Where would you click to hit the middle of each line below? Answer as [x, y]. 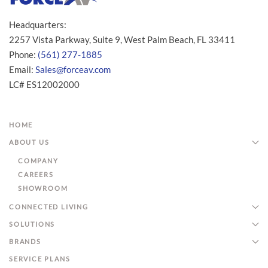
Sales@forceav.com [73, 69]
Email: [22, 69]
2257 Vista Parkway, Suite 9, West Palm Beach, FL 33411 [122, 39]
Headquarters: [38, 25]
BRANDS [25, 241]
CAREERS [36, 174]
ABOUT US [29, 142]
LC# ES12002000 [44, 84]
